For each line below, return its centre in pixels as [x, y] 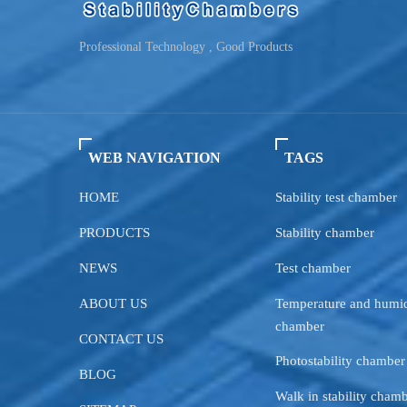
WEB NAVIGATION [154, 158]
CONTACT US [121, 339]
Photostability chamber [340, 361]
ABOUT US [113, 304]
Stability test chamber [336, 198]
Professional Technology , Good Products [186, 47]
